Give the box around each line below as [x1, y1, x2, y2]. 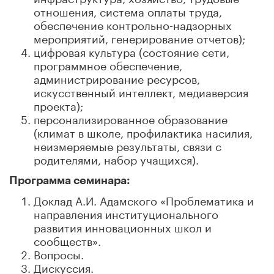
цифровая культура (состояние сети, [34, 42, 229, 59]
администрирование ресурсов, [34, 68, 200, 86]
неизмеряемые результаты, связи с [34, 136, 221, 154]
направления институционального [34, 204, 218, 221]
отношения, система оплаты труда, [34, 1, 222, 19]
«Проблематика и [157, 190, 254, 208]
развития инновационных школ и [34, 217, 212, 235]
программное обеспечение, [34, 55, 182, 73]
